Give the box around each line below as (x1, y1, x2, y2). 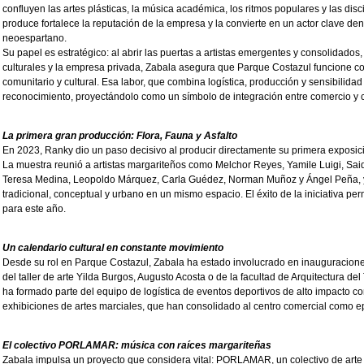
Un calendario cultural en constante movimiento (2, 242, 223, 254)
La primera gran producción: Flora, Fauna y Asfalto (2, 130, 237, 142)
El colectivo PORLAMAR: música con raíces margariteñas (2, 340, 271, 352)
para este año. (2, 203, 66, 215)
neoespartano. (2, 32, 67, 45)
